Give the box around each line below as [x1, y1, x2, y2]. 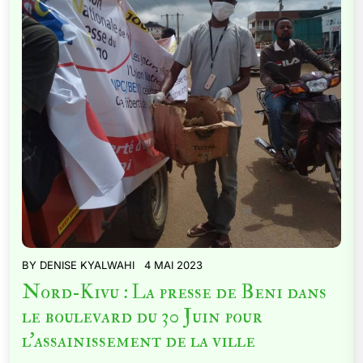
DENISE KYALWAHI [40, 258, 135, 271]
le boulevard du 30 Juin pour [22, 304, 263, 329]
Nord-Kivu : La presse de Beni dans [22, 280, 327, 305]
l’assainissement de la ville [22, 328, 255, 353]
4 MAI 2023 [144, 258, 203, 271]
